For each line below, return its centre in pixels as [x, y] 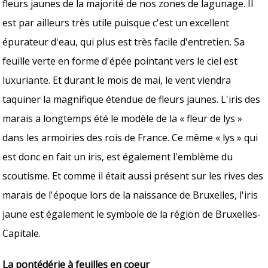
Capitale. [22, 233]
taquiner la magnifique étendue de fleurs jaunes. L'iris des [132, 99]
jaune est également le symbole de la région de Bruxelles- [132, 214]
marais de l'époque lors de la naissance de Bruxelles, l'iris [130, 195]
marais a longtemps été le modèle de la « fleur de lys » [123, 118]
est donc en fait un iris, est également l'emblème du [118, 156]
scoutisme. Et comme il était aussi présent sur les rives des [133, 176]
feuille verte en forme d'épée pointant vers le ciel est [120, 61]
